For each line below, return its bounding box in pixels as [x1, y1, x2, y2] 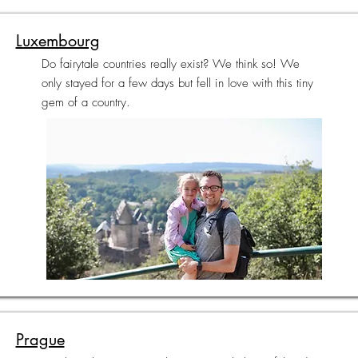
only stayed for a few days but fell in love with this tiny [41, 75, 313, 91]
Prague [15, 329, 65, 350]
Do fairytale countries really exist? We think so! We [41, 56, 300, 72]
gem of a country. [41, 94, 130, 110]
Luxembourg [15, 30, 100, 51]
